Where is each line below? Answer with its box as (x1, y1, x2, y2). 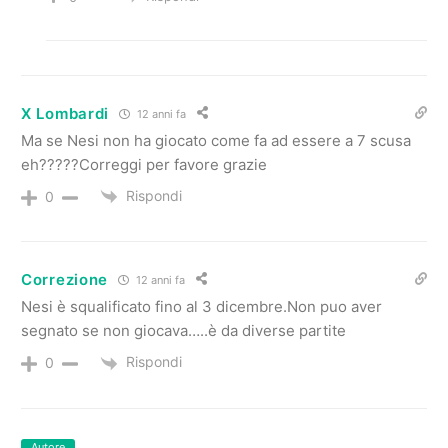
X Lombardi (21, 103, 109, 123)
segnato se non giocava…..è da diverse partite (21, 321, 346, 341)
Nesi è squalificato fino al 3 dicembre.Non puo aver (21, 297, 382, 317)
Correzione (21, 269, 108, 289)
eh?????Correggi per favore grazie (21, 155, 267, 175)
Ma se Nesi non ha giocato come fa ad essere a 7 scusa (21, 131, 411, 151)
